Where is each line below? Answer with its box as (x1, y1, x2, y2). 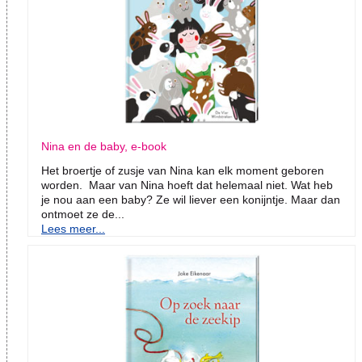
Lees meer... (41, 222, 105, 236)
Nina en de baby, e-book (41, 140, 166, 154)
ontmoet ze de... (41, 208, 124, 221)
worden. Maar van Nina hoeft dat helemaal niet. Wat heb (41, 179, 333, 192)
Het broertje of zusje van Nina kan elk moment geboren (41, 164, 324, 178)
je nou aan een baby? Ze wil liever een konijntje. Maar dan (41, 193, 340, 207)
